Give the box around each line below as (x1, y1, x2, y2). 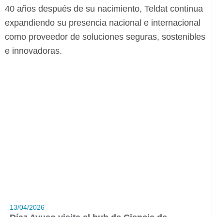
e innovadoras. (5, 46, 62, 56)
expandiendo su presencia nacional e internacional (5, 18, 201, 28)
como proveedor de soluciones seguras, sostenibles (5, 32, 205, 42)
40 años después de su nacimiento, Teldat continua (5, 4, 203, 14)
